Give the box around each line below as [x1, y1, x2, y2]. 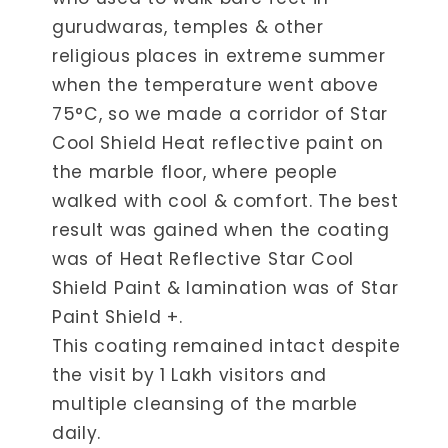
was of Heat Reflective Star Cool [52, 246, 355, 271]
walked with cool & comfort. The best [52, 188, 399, 213]
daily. [52, 420, 102, 445]
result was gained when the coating [52, 217, 390, 242]
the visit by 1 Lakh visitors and [52, 362, 328, 387]
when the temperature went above [52, 72, 379, 97]
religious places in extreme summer [52, 43, 386, 68]
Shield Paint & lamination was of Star [52, 275, 399, 300]
